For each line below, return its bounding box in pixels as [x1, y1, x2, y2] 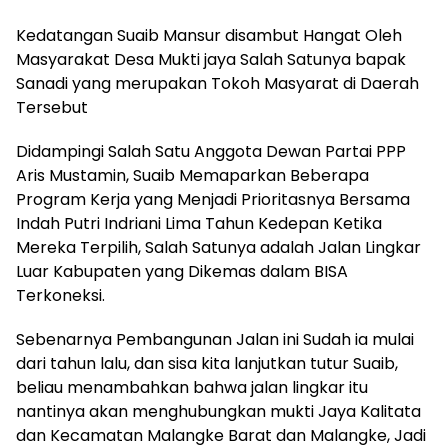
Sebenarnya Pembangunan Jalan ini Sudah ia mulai [16, 327, 414, 351]
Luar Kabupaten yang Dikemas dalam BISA [16, 259, 348, 283]
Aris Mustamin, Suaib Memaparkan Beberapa [16, 163, 369, 187]
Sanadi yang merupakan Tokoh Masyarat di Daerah [16, 71, 419, 95]
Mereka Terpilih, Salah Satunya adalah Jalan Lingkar [16, 235, 421, 259]
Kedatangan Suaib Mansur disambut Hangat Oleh [16, 23, 402, 47]
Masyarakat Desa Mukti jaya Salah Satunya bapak [16, 47, 406, 71]
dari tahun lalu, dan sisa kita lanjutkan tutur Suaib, [16, 351, 398, 375]
